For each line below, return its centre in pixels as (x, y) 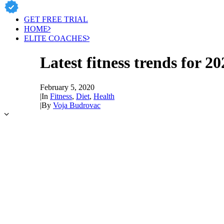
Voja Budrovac (77, 105)
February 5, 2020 (67, 87)
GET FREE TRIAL (56, 19)
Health (104, 96)
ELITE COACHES (55, 38)
